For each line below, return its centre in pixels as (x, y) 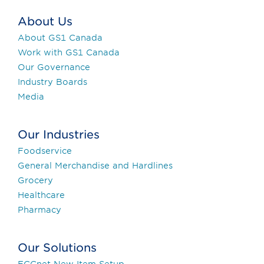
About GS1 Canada (60, 37)
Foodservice (45, 151)
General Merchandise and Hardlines (95, 165)
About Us (45, 21)
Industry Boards (52, 82)
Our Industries (59, 134)
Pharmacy (39, 209)
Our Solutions (57, 247)
